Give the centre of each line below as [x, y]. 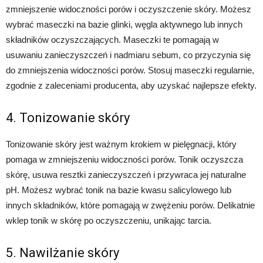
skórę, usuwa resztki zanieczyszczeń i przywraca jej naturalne [126, 175]
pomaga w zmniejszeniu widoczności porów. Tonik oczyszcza [124, 160]
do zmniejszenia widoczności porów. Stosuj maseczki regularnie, [130, 70]
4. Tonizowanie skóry [68, 118]
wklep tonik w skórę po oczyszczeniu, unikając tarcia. [109, 221]
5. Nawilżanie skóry [63, 253]
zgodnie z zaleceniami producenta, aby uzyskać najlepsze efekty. [131, 86]
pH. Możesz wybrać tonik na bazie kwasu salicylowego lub [119, 190]
